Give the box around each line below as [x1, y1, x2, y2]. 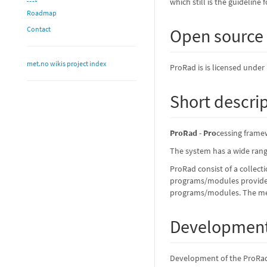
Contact [27, 24, 51, 33]
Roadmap [27, 8, 57, 17]
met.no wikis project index [27, 59, 106, 68]
